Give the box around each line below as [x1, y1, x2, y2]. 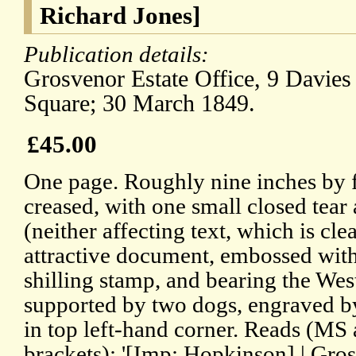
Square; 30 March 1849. [24, 90, 255, 118]
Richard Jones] [40, 2, 200, 30]
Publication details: [24, 41, 215, 68]
